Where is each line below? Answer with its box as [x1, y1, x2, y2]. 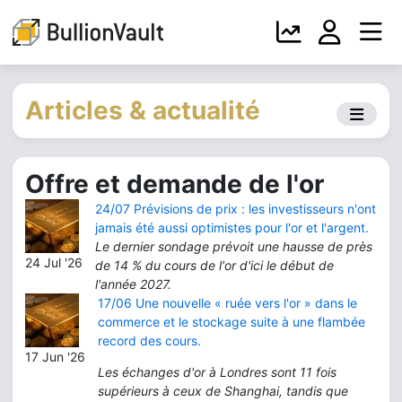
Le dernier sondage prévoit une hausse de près [95, 239, 372, 254]
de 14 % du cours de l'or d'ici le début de [95, 258, 334, 273]
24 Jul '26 [25, 255, 83, 270]
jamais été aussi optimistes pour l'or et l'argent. [95, 220, 369, 235]
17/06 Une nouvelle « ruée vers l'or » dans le [98, 295, 357, 310]
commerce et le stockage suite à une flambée [98, 314, 365, 329]
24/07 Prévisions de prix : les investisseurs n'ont [95, 201, 376, 216]
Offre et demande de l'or [25, 169, 324, 199]
